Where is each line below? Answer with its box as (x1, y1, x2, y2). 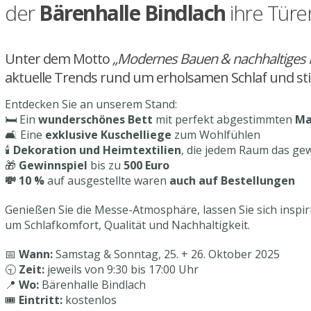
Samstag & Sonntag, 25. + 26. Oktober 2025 (53, 246, 280, 262)
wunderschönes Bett (38, 111, 153, 127)
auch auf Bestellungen (167, 172, 295, 188)
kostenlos (62, 292, 117, 308)
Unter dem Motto (5, 49, 112, 68)
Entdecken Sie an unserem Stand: (5, 96, 177, 112)
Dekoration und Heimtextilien (13, 142, 181, 158)
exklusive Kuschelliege (45, 126, 171, 142)
